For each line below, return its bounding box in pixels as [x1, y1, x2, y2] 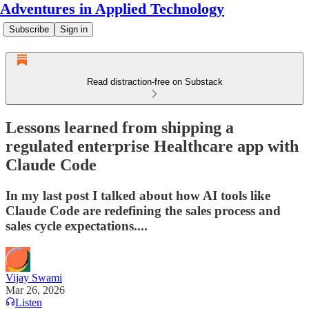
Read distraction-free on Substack [86, 77, 223, 87]
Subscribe [9, 24, 49, 34]
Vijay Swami [6, 271, 62, 283]
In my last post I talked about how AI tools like [6, 188, 270, 203]
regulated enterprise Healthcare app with [6, 137, 299, 155]
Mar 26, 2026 [6, 283, 65, 296]
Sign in [60, 24, 88, 34]
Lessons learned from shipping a [6, 118, 234, 137]
